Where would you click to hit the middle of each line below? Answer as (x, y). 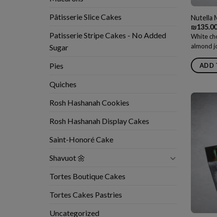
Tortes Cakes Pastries (86, 195)
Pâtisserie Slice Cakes (85, 17)
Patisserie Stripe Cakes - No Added (108, 35)
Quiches (63, 84)
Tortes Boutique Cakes (87, 176)
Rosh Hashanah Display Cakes (99, 121)
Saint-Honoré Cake (81, 139)
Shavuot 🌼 (67, 158)
